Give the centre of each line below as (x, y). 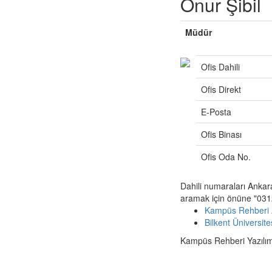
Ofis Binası (221, 134)
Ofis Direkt (221, 89)
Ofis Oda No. (226, 157)
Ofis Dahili (220, 67)
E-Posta (216, 112)
